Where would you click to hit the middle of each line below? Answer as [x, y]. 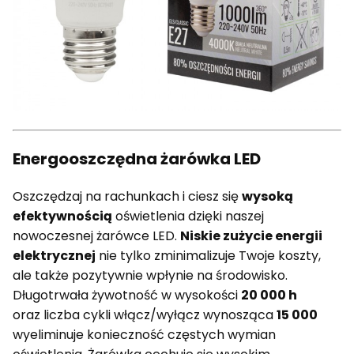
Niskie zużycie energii [251, 235]
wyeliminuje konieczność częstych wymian [144, 334]
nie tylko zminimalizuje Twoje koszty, [208, 255]
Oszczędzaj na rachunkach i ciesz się [127, 196]
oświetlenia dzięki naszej [188, 216]
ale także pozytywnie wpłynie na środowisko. [150, 275]
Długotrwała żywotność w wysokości [127, 295]
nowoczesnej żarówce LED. [96, 235]
